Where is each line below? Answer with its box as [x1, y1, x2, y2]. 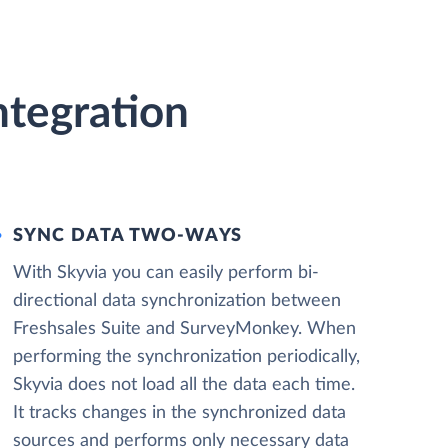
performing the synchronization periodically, [12, 348, 360, 366]
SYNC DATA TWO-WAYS [12, 227, 243, 245]
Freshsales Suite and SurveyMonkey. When [12, 320, 356, 338]
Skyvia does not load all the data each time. [12, 376, 355, 394]
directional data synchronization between [12, 292, 341, 310]
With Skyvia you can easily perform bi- [12, 264, 319, 282]
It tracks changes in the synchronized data [12, 404, 346, 422]
